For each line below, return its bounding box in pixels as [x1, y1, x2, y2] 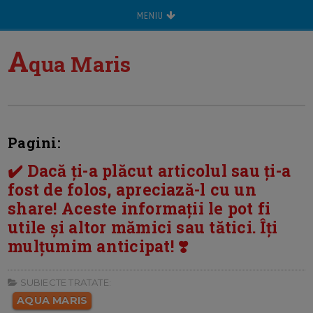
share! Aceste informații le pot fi [8, 198, 271, 219]
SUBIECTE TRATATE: [17, 277, 111, 289]
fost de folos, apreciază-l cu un [8, 179, 256, 200]
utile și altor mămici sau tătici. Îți [8, 217, 278, 238]
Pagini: [8, 133, 61, 152]
